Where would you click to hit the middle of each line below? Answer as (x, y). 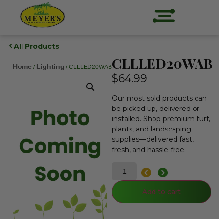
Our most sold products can (160, 99)
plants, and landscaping (152, 129)
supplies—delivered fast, (153, 140)
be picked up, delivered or (156, 109)
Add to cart (162, 191)
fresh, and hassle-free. (149, 150)
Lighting (50, 66)
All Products (36, 46)
